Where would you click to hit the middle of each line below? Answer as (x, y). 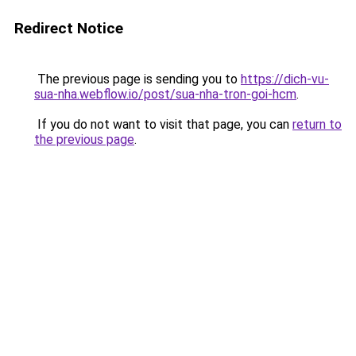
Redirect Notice (69, 28)
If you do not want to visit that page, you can (163, 124)
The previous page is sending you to (137, 79)
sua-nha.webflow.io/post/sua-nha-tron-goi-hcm (165, 94)
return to (317, 124)
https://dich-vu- (285, 79)
